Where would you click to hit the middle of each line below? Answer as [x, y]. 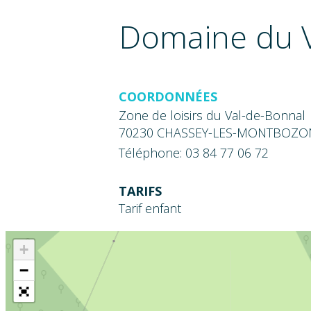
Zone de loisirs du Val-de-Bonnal [212, 115]
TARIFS [141, 191]
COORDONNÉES [168, 96]
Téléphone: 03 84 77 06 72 [194, 152]
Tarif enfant [150, 209]
